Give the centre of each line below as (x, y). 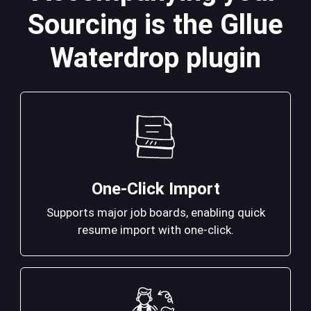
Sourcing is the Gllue (155, 25)
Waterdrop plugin (155, 58)
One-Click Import (155, 189)
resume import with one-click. (155, 230)
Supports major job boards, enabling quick (155, 213)
